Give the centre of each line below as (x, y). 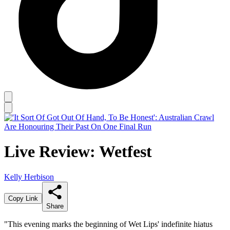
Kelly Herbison (29, 177)
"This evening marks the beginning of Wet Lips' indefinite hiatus (108, 224)
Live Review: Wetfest (78, 152)
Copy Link (23, 198)
